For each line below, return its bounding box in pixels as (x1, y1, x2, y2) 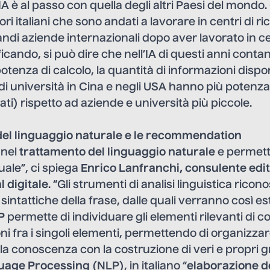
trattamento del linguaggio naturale (19, 146, 215, 158)
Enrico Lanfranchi (81, 163, 180, 174)
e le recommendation (122, 130, 242, 142)
